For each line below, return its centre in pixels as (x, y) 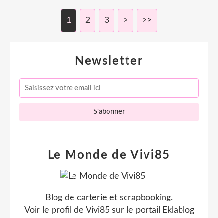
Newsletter (109, 61)
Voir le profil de (55, 210)
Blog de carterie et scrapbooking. (109, 198)
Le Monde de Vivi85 (109, 155)
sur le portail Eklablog (152, 210)
